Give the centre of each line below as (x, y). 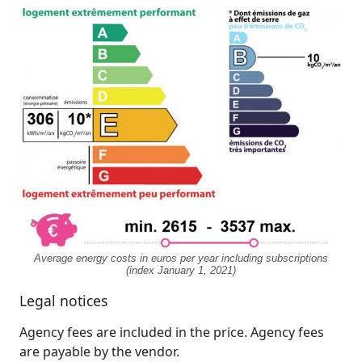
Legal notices (63, 301)
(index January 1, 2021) (181, 270)
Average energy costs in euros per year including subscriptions (181, 258)
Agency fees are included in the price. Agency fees (172, 333)
